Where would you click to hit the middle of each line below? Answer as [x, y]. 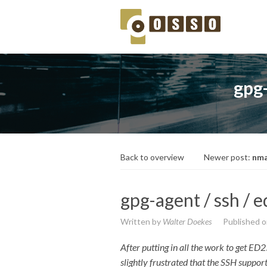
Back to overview [152, 157]
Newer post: [228, 157]
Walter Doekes [187, 222]
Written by [142, 222]
